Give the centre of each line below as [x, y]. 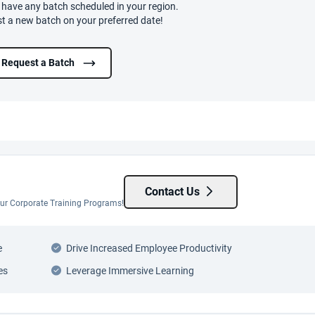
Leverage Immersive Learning [130, 271]
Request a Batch [39, 63]
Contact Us [174, 192]
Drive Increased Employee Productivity [149, 249]
